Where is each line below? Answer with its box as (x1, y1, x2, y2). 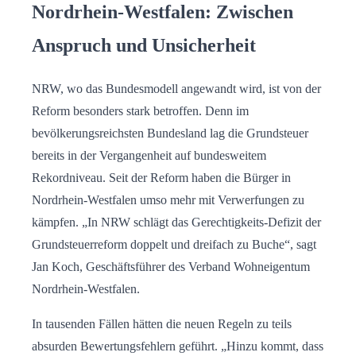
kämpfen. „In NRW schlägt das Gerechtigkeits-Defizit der (32, 215, 321, 229)
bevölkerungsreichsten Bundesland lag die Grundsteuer (32, 126, 308, 140)
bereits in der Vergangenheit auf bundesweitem (32, 148, 266, 162)
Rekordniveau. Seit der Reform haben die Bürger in (32, 170, 291, 184)
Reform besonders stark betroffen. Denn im (32, 103, 249, 118)
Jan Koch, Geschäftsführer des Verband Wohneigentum (32, 259, 310, 273)
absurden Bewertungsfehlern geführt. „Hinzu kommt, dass (32, 339, 323, 353)
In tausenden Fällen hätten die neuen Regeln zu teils (32, 316, 292, 331)
